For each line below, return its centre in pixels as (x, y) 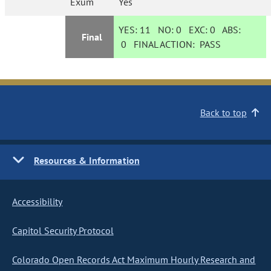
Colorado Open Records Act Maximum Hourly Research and (134, 260)
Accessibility (38, 201)
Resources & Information (87, 160)
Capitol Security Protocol (63, 230)
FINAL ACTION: (163, 44)
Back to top (223, 113)
